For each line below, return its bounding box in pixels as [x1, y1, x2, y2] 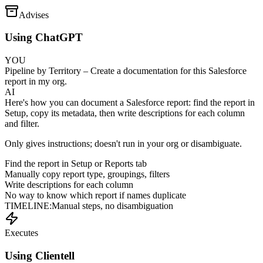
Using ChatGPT [5, 31, 83, 44]
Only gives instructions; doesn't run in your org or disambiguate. [5, 139, 242, 149]
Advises [19, 9, 49, 20]
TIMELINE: [5, 201, 52, 211]
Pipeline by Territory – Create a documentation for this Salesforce [5, 66, 247, 76]
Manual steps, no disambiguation [52, 201, 173, 211]
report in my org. [5, 76, 67, 87]
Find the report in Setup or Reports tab [5, 159, 147, 169]
